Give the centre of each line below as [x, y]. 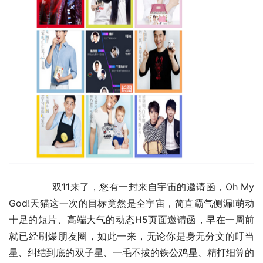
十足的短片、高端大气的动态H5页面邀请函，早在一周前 [131, 219]
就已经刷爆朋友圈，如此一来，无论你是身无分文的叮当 [131, 236]
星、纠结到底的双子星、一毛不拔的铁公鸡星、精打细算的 [131, 252]
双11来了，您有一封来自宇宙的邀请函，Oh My [21, 186]
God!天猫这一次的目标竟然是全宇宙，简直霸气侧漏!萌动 [131, 203]
